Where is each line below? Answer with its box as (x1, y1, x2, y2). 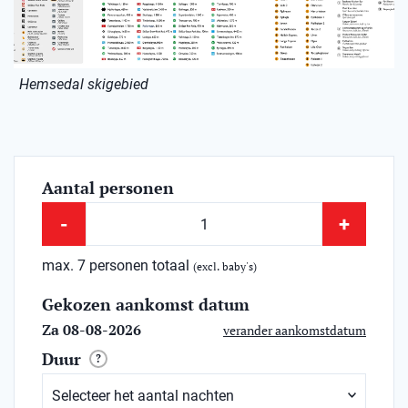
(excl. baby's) (193, 260, 257, 274)
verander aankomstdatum (223, 321, 366, 339)
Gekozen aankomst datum (42, 293, 250, 316)
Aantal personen (42, 177, 174, 199)
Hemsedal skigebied (19, 76, 148, 94)
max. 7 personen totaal (42, 257, 193, 275)
